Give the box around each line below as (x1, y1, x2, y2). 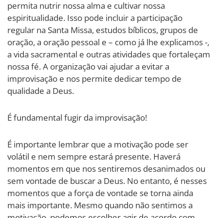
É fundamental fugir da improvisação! (7, 111, 147, 123)
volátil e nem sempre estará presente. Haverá (7, 150, 181, 162)
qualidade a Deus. (7, 85, 74, 96)
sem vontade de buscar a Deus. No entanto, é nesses (7, 175, 207, 186)
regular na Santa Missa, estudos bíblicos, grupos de (7, 24, 198, 36)
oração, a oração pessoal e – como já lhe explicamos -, (7, 36, 209, 48)
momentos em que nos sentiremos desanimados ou (7, 163, 205, 174)
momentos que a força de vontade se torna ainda (7, 187, 193, 199)
